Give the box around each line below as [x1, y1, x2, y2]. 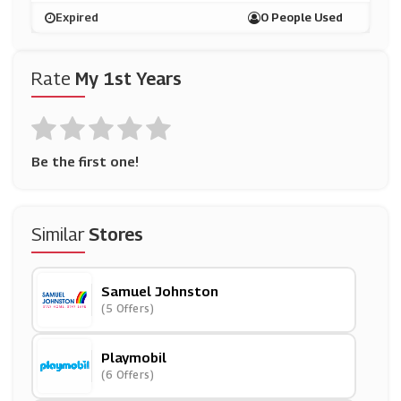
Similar [31, 224, 89, 245]
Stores [89, 224, 143, 245]
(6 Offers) [101, 368, 154, 381]
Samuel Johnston [101, 283, 218, 299]
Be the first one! [31, 153, 139, 169]
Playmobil [101, 349, 166, 365]
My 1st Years [75, 68, 182, 90]
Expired [55, 10, 98, 24]
